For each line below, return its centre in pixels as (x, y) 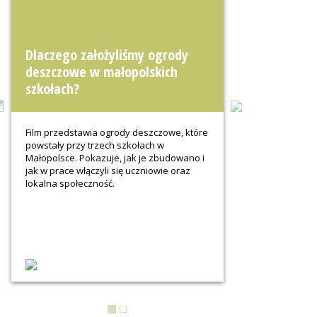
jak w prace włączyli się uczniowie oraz (108, 171)
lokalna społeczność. (70, 183)
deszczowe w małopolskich (102, 72)
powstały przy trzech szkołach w (95, 145)
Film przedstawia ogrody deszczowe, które (117, 132)
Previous (33, 104)
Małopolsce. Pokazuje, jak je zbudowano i (115, 158)
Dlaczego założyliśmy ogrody (107, 55)
